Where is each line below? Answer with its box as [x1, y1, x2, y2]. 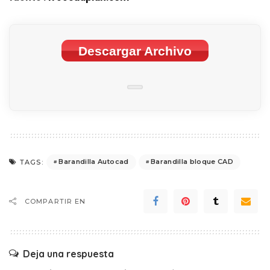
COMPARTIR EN [25, 196, 86, 206]
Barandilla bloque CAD [150, 157, 234, 166]
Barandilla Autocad [58, 157, 129, 166]
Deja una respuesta [23, 247, 114, 260]
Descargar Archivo [78, 43, 192, 58]
